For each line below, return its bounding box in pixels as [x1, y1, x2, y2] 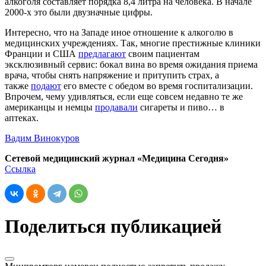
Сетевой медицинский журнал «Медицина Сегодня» [5, 153, 229, 163]
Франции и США [5, 48, 78, 59]
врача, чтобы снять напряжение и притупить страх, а [5, 69, 219, 80]
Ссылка [5, 163, 36, 174]
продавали [95, 102, 138, 112]
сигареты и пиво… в [138, 102, 224, 112]
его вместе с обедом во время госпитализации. [61, 80, 253, 91]
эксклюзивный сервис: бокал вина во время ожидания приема [5, 59, 258, 69]
